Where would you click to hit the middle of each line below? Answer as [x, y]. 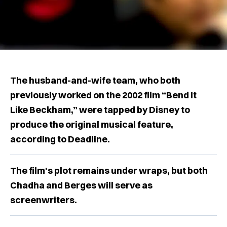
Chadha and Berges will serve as [81, 185]
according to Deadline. [60, 139]
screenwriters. [44, 200]
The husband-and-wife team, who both [95, 80]
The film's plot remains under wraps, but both [109, 170]
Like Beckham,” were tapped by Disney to [100, 109]
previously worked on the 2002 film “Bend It [103, 95]
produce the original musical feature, [92, 124]
